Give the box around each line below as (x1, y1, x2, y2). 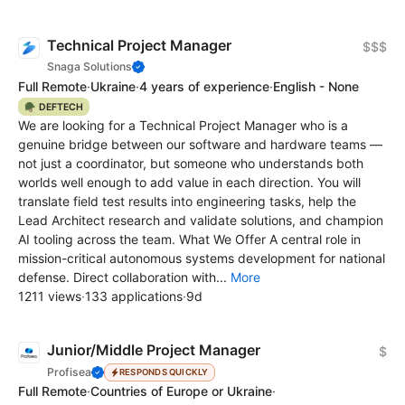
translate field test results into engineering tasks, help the (18, 193, 356, 210)
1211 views (18, 288, 81, 305)
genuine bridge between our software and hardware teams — (18, 137, 382, 153)
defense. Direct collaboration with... (18, 269, 231, 286)
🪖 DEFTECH (24, 100, 83, 113)
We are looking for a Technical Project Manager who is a (18, 118, 348, 134)
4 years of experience (139, 78, 269, 94)
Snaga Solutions (47, 60, 132, 74)
